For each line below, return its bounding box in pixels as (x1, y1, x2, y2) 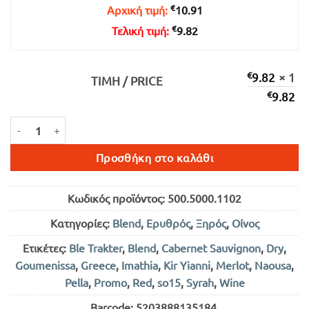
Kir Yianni (163, 257, 210, 272)
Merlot (216, 257, 249, 272)
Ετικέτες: (23, 240, 69, 255)
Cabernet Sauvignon (161, 240, 261, 255)
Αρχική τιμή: (106, 2, 170, 17)
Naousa (255, 257, 291, 272)
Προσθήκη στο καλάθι (95, 150, 214, 164)
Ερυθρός (146, 215, 190, 230)
